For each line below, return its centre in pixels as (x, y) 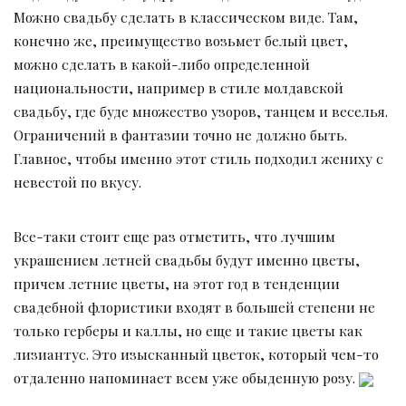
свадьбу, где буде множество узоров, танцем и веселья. (201, 111)
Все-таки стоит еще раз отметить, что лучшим (174, 237)
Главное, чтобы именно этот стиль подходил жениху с (198, 159)
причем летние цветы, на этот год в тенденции (177, 284)
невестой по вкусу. (77, 182)
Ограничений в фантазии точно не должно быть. (180, 135)
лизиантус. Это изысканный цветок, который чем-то (196, 354)
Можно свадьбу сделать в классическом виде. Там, (186, 17)
